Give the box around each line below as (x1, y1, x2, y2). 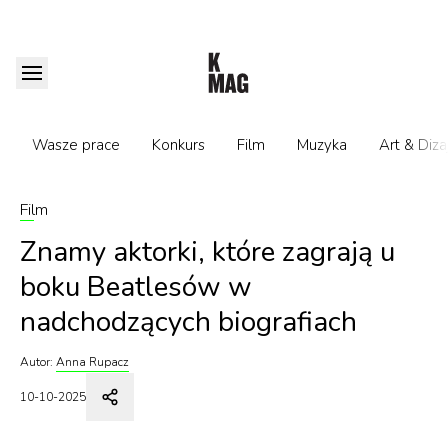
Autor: (20, 354, 53, 370)
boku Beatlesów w (20, 268, 252, 306)
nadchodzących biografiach (20, 303, 357, 341)
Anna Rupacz (56, 354, 129, 370)
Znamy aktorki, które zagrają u (20, 233, 395, 271)
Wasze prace (32, 135, 120, 155)
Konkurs (152, 135, 205, 155)
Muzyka (297, 135, 347, 155)
